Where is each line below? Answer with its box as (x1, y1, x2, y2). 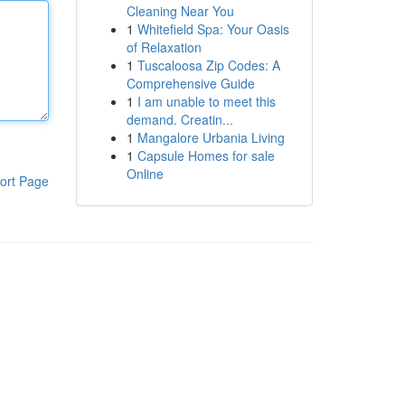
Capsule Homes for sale (137, 146, 275, 165)
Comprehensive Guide (126, 74, 255, 92)
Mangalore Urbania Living (137, 128, 285, 146)
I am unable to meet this (137, 92, 276, 110)
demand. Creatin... (126, 110, 233, 128)
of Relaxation (126, 38, 202, 56)
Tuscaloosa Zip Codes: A (137, 56, 280, 74)
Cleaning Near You (126, 2, 234, 20)
